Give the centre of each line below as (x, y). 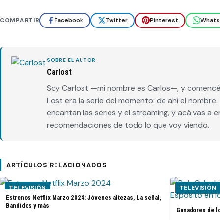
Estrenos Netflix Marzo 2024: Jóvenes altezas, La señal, (84, 197)
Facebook (69, 20)
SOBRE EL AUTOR (71, 60)
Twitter (116, 20)
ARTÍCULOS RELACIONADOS (57, 165)
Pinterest (164, 20)
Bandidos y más (27, 205)
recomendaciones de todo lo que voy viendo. (128, 125)
